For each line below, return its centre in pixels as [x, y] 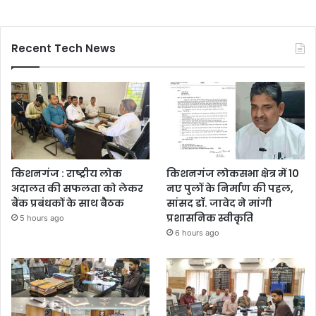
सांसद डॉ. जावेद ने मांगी [220, 203]
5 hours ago [42, 218]
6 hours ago [197, 233]
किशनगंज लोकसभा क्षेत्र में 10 [233, 174]
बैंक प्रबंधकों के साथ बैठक [68, 203]
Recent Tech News [63, 48]
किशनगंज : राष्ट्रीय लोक [67, 174]
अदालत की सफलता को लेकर [77, 189]
